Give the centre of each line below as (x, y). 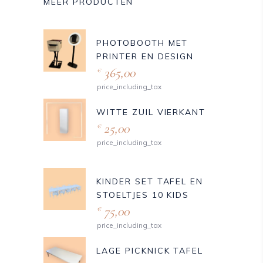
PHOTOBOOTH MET (142, 43)
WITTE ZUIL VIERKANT (151, 112)
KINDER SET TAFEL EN (150, 181)
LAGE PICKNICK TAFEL (150, 250)
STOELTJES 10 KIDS (143, 195)
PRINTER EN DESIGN (145, 56)
